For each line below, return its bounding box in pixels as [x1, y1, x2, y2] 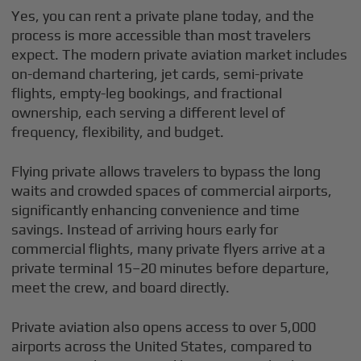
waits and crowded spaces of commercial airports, [11, 181, 333, 199]
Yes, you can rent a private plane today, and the [11, 6, 315, 24]
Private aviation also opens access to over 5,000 [11, 317, 317, 335]
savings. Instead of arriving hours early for [11, 220, 279, 238]
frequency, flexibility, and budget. [11, 122, 225, 140]
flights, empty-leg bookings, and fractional [11, 84, 283, 102]
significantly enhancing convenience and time [11, 201, 301, 218]
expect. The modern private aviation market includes [11, 45, 348, 63]
